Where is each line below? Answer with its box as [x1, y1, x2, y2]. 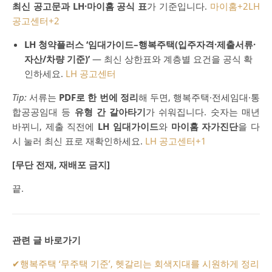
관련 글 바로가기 [12, 233, 81, 246]
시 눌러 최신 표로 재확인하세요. [12, 134, 145, 147]
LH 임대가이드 [98, 120, 158, 132]
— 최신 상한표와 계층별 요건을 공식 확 [90, 52, 253, 65]
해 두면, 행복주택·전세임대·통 [138, 90, 260, 103]
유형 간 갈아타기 [74, 105, 146, 118]
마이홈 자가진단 [171, 120, 239, 132]
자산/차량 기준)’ [24, 52, 90, 65]
